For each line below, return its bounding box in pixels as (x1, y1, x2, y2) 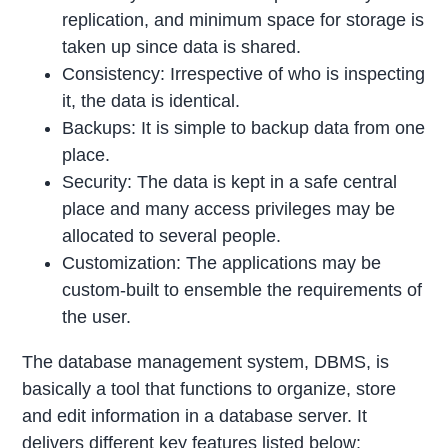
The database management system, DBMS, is (22, 352, 390, 373)
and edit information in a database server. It (22, 406, 368, 427)
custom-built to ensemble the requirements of (62, 280, 423, 301)
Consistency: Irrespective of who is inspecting (62, 64, 426, 85)
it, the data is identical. (62, 91, 241, 112)
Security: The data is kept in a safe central (62, 172, 398, 193)
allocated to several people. (62, 226, 282, 247)
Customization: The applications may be (62, 253, 382, 274)
